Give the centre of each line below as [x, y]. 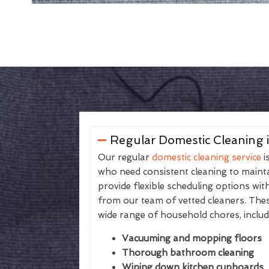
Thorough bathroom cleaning [188, 253]
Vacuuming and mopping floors [192, 238]
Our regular [125, 157]
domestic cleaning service [207, 157]
